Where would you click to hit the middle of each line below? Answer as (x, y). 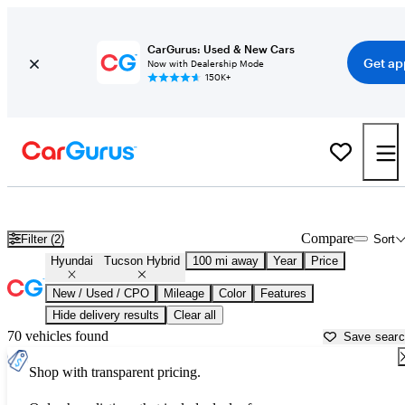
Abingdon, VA (334, 207)
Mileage (184, 294)
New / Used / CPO (101, 294)
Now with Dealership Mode (205, 63)
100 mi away (226, 261)
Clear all (195, 316)
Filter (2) (43, 239)
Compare (327, 239)
